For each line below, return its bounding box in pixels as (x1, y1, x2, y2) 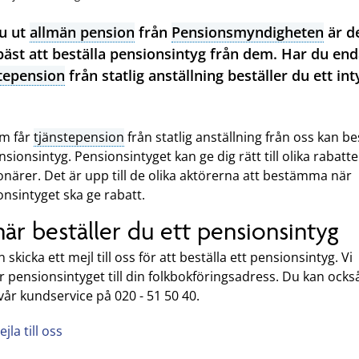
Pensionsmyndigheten (171, 22, 324, 42)
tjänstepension (34, 128, 124, 147)
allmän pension (30, 22, 135, 42)
